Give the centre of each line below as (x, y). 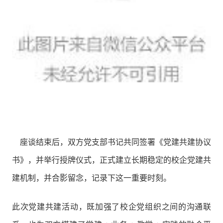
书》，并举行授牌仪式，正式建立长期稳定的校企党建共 (111, 160)
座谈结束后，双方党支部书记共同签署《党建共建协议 (111, 142)
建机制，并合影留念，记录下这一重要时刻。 (91, 178)
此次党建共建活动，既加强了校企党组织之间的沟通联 (111, 207)
